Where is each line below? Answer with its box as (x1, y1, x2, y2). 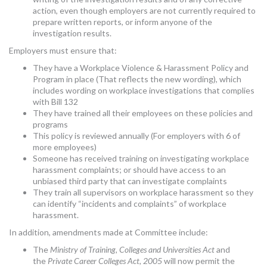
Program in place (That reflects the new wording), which (33, 73, 241, 84)
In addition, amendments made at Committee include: (9, 226, 208, 237)
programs (33, 119, 68, 129)
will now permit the (162, 255, 235, 266)
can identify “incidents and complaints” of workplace (33, 198, 226, 209)
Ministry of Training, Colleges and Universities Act (50, 244, 215, 254)
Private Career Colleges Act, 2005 (48, 255, 162, 266)
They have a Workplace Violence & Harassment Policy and (33, 62, 249, 73)
